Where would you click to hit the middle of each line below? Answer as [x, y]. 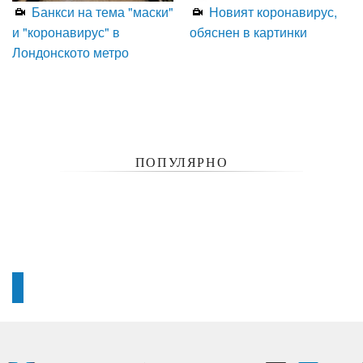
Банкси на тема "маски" [101, 11]
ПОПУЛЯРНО [181, 162]
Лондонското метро [70, 52]
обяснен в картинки [248, 32]
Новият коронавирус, [271, 11]
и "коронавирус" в [66, 32]
